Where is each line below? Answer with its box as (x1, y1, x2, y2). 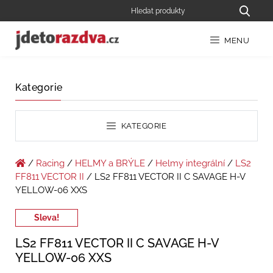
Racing (36, 158, 65, 169)
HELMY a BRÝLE (75, 158, 145, 169)
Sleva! (34, 213, 59, 223)
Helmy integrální (155, 158, 225, 169)
